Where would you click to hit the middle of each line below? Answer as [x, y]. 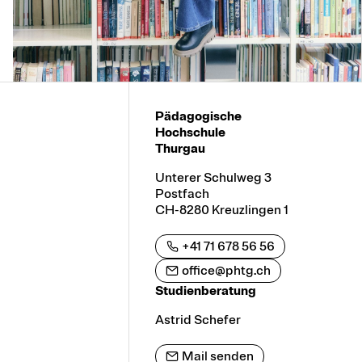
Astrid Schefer [198, 320]
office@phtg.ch [226, 270]
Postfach [182, 194]
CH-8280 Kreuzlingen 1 [222, 210]
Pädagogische [198, 116]
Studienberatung [206, 290]
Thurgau [180, 148]
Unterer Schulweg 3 [213, 177]
